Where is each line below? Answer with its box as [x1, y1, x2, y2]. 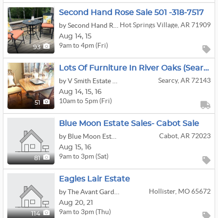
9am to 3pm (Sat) [59, 152, 109, 160]
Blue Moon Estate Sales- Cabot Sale [59, 120, 199, 127]
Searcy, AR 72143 [158, 76, 211, 84]
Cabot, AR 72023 [159, 132, 211, 140]
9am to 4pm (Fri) [59, 41, 108, 49]
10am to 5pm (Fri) [59, 96, 112, 105]
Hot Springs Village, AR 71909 [119, 21, 211, 29]
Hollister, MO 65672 [148, 187, 211, 195]
